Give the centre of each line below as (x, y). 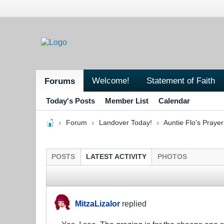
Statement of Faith (181, 80)
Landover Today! (125, 122)
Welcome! (111, 80)
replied (133, 203)
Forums (60, 81)
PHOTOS (172, 156)
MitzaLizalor (97, 203)
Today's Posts (70, 100)
